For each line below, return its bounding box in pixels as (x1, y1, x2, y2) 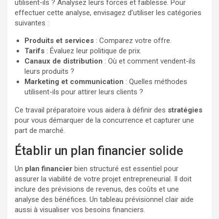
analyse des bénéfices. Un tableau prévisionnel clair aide (15, 195, 194, 204)
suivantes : (15, 18, 49, 27)
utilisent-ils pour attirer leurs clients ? (24, 87, 143, 96)
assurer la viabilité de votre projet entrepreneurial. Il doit (15, 174, 192, 183)
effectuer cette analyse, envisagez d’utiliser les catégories (15, 8, 201, 17)
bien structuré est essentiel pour (72, 164, 178, 173)
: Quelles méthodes (124, 77, 187, 86)
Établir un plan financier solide (15, 143, 183, 158)
